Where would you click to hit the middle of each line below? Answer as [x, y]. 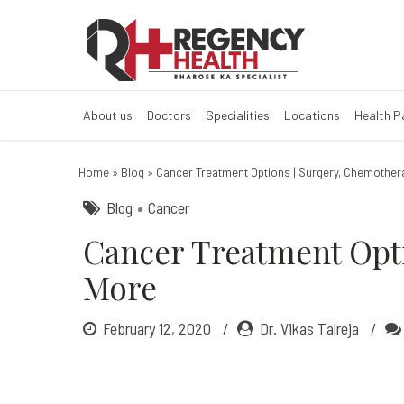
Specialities [238, 115]
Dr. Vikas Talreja [309, 328]
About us [108, 115]
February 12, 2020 [159, 328]
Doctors [169, 115]
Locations [312, 115]
